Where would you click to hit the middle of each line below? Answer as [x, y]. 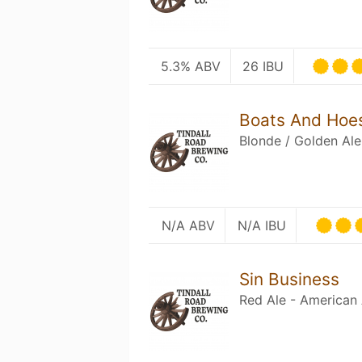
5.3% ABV [190, 66]
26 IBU [263, 66]
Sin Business [290, 279]
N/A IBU [262, 225]
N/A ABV [188, 225]
